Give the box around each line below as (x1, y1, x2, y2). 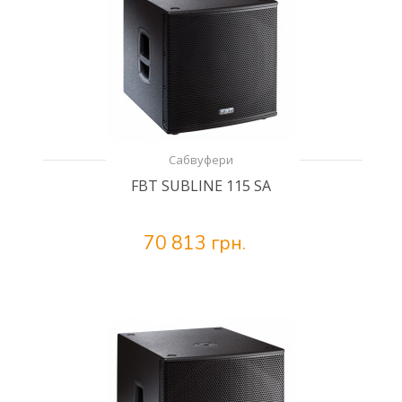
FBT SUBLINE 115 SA (131, 176, 271, 196)
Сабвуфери (169, 152, 233, 168)
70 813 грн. (144, 231, 246, 256)
